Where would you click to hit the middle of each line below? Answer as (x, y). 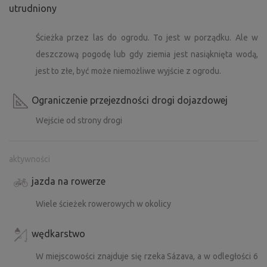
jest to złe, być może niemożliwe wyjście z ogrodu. (128, 71)
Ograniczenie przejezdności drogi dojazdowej (130, 100)
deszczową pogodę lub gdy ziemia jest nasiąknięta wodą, (147, 54)
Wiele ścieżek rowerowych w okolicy (103, 204)
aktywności (30, 159)
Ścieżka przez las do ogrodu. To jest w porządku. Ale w (147, 37)
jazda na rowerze (69, 181)
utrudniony (33, 8)
